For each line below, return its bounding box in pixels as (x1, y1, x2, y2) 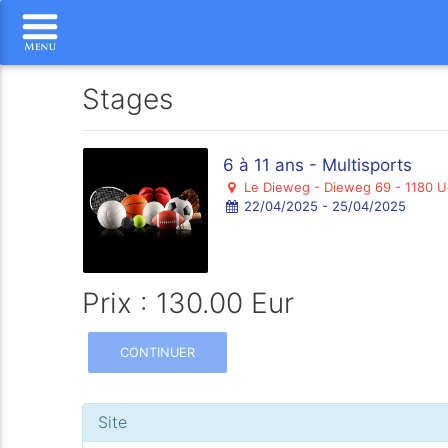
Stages (82, 82, 174, 116)
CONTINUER (120, 344, 196, 360)
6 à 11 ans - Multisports (223, 155, 413, 175)
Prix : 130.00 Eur (82, 286, 295, 320)
